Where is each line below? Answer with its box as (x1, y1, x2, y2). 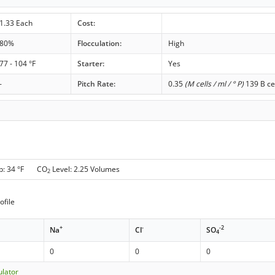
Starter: (77, 58, 104, 69)
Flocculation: (77, 37, 122, 48)
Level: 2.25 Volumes (50, 164, 120, 175)
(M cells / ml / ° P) (184, 78, 244, 89)
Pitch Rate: (77, 78, 115, 89)
